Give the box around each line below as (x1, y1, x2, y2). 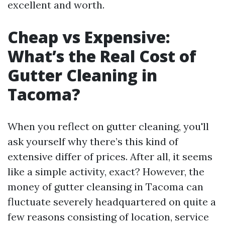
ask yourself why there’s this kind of (8, 135, 178, 148)
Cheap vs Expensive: (8, 26, 170, 48)
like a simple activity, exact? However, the (8, 165, 204, 178)
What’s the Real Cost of (8, 45, 196, 67)
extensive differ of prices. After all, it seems (8, 150, 212, 163)
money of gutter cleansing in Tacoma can (8, 180, 203, 193)
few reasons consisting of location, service (8, 210, 209, 223)
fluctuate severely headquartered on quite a (8, 195, 216, 208)
